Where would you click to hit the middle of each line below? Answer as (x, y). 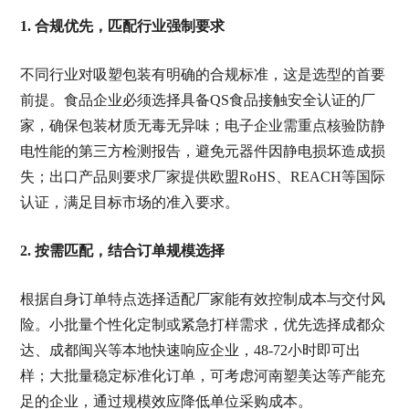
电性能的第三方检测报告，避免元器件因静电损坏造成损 (202, 151)
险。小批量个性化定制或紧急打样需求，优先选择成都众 (202, 325)
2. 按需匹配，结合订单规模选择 (122, 251)
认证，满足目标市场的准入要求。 (129, 202)
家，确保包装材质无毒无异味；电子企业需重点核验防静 (202, 126)
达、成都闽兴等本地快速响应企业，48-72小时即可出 (190, 350)
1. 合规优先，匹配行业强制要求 (122, 26)
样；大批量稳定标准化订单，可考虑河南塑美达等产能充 (202, 376)
